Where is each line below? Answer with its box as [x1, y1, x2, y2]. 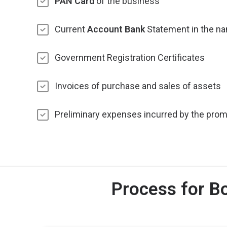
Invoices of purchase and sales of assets [55, 81, 221, 91]
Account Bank [87, 24, 145, 34]
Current [55, 24, 87, 34]
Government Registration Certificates [55, 52, 205, 63]
